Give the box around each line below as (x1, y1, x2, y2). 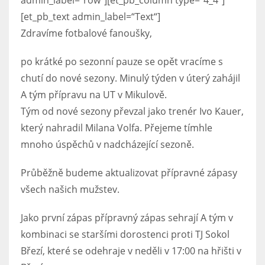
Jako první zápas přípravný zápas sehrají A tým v (21, 211, 233, 224)
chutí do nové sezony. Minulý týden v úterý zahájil (21, 72, 240, 85)
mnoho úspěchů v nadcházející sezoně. (21, 138, 194, 151)
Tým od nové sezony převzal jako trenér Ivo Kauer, (21, 105, 244, 118)
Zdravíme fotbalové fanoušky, (21, 27, 152, 40)
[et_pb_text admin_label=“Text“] (21, 10, 160, 23)
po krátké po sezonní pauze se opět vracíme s (21, 55, 223, 68)
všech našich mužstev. (21, 183, 119, 196)
